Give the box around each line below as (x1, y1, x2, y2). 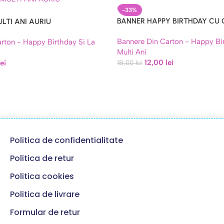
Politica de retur (9, 152, 74, 164)
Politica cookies (9, 170, 74, 182)
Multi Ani (117, 47, 146, 56)
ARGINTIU (117, 27, 151, 36)
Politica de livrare (9, 188, 79, 200)
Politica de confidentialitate (9, 134, 123, 146)
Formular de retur (9, 206, 80, 218)
